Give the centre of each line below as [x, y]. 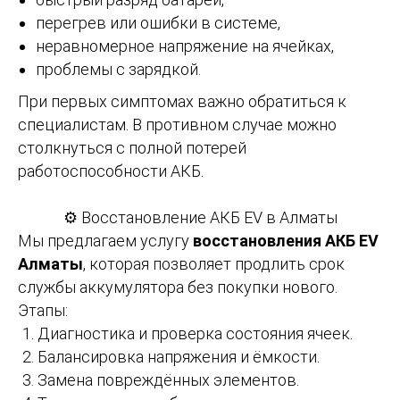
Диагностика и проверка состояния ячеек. [195, 333]
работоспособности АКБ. [111, 171]
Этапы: [43, 310]
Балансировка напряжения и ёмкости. [179, 356]
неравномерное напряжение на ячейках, [185, 46]
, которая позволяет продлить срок [214, 263]
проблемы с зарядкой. [118, 69]
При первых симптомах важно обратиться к [182, 101]
